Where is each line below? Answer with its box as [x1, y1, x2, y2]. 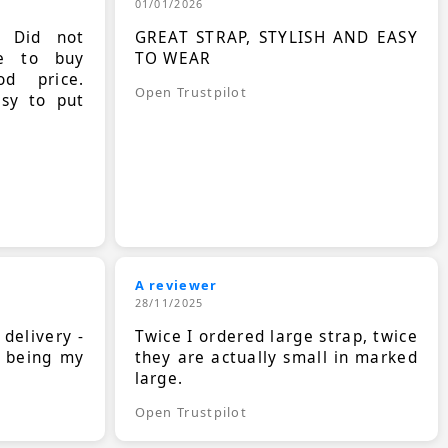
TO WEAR [134, 48, 212, 70]
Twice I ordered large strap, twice [134, 326, 418, 348]
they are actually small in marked [134, 347, 418, 369]
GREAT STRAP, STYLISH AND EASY [134, 27, 418, 49]
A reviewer [134, 276, 218, 295]
